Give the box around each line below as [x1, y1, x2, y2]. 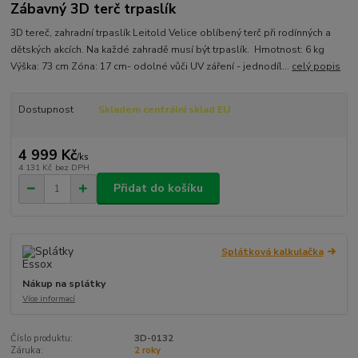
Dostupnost [18, 103, 74, 117]
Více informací [22, 292, 76, 304]
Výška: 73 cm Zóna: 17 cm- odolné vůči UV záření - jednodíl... [10, 60, 292, 74]
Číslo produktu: [10, 332, 74, 345]
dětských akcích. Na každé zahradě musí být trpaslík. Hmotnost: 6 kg [10, 43, 325, 57]
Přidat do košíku [113, 181, 203, 197]
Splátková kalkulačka [221, 245, 324, 259]
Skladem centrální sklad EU [97, 103, 230, 117]
